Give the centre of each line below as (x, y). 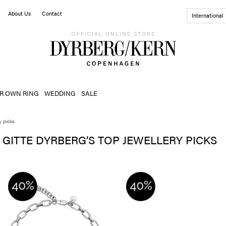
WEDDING (60, 93)
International (208, 16)
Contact (52, 13)
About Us (19, 13)
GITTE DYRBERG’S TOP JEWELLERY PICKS (110, 139)
